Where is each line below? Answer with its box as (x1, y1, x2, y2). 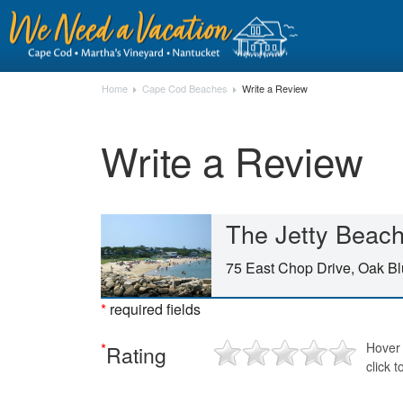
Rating (106, 340, 166, 371)
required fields (106, 298, 201, 319)
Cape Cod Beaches (142, 81, 228, 95)
